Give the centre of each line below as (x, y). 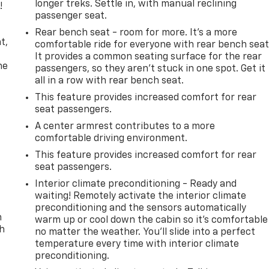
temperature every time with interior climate (137, 244)
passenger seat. (71, 16)
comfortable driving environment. (111, 138)
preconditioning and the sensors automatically (141, 208)
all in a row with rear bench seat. (110, 81)
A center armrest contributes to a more (125, 126)
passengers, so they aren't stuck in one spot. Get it (150, 69)
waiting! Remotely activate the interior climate (141, 196)
